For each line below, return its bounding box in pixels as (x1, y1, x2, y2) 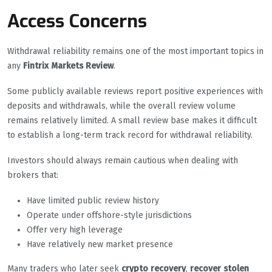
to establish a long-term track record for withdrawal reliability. (7, 130, 253, 141)
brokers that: (7, 170, 58, 181)
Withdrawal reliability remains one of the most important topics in (7, 46, 263, 57)
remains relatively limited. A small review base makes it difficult (7, 115, 257, 126)
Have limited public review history (27, 195, 159, 206)
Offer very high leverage (27, 225, 123, 236)
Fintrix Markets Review (23, 61, 114, 72)
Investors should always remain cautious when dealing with (7, 155, 238, 166)
